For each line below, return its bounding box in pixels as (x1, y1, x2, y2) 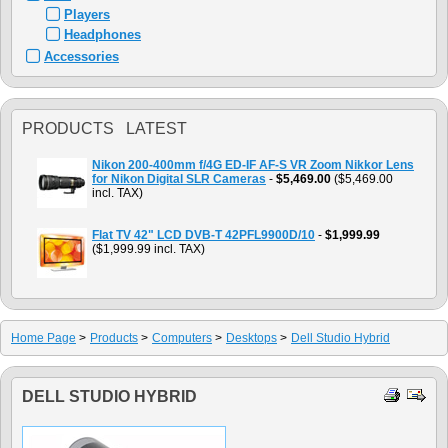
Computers (152, 331, 212, 345)
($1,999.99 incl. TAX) (92, 242, 205, 256)
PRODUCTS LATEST (22, 120, 187, 137)
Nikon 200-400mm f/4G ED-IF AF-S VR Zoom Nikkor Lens (92, 158, 414, 172)
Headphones (64, 27, 141, 42)
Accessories (44, 49, 119, 64)
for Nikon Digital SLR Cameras (92, 172, 266, 186)
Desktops (226, 331, 277, 345)
